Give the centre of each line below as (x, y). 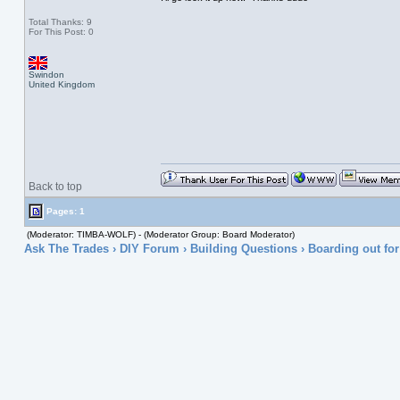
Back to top (55, 187)
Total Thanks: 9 (60, 22)
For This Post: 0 (61, 32)
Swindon (46, 75)
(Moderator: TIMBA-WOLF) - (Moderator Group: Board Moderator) (160, 234)
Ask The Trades (66, 249)
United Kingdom (61, 84)
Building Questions (243, 249)
